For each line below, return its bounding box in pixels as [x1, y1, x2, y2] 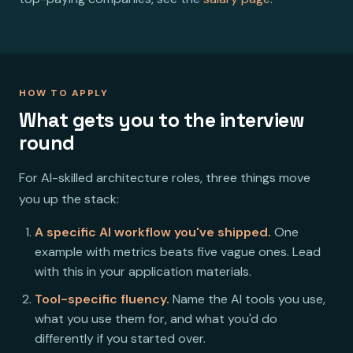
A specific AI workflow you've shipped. [35, 223, 271, 240]
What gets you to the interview [19, 107, 304, 132]
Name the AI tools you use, [169, 290, 325, 307]
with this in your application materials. [35, 262, 251, 280]
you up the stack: [19, 190, 119, 207]
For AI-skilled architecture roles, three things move [19, 169, 310, 186]
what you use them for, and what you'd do [35, 310, 277, 327]
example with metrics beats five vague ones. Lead [35, 243, 321, 260]
